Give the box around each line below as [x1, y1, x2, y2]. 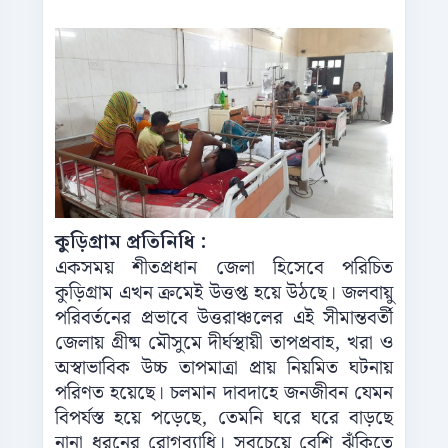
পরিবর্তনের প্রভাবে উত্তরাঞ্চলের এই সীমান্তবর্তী [55, 303, 393, 335]
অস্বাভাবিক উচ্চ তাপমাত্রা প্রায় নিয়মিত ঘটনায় [55, 353, 393, 385]
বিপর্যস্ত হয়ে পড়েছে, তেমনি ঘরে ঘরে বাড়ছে [55, 403, 393, 435]
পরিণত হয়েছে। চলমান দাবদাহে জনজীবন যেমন [55, 378, 393, 410]
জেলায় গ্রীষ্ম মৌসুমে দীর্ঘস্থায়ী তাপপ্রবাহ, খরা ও [55, 328, 393, 360]
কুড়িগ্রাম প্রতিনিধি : [55, 227, 206, 259]
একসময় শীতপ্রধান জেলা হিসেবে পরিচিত [55, 253, 393, 285]
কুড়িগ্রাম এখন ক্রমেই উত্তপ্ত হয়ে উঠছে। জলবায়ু [55, 278, 393, 310]
